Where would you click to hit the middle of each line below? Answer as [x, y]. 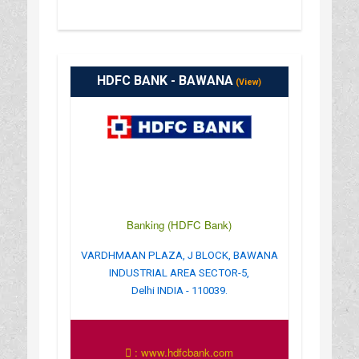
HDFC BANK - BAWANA [165, 80]
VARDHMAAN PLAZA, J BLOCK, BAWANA [179, 255]
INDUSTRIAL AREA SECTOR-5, [179, 272]
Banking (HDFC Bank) [179, 224]
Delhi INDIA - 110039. [179, 290]
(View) [248, 82]
